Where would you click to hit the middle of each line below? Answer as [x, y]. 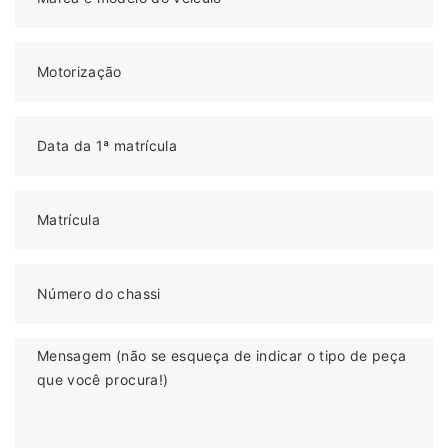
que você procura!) [103, 379]
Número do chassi [99, 293]
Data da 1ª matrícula [107, 145]
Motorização [79, 71]
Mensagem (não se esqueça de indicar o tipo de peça [222, 355]
